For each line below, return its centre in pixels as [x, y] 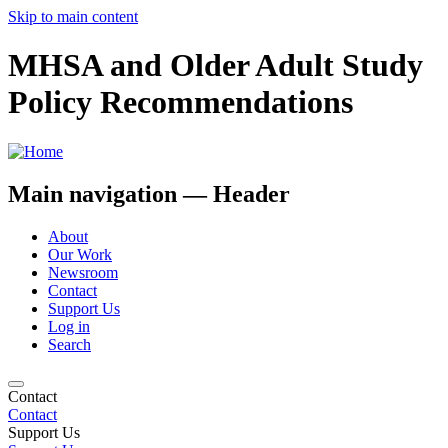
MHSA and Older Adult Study [215, 65]
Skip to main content [73, 16]
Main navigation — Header [149, 193]
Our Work [80, 254]
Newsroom [83, 272]
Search [69, 344]
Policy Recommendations [180, 102]
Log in [69, 326]
